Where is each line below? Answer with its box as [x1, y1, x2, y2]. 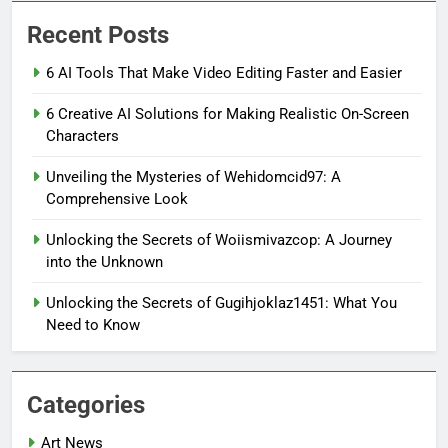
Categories [27, 390, 145, 419]
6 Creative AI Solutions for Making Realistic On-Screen [46, 104, 409, 123]
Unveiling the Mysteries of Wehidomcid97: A [46, 167, 341, 186]
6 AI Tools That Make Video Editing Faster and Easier [46, 63, 402, 82]
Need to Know [46, 315, 140, 334]
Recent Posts [27, 20, 169, 49]
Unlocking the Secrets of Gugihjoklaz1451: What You [46, 293, 397, 312]
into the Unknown [46, 252, 163, 271]
